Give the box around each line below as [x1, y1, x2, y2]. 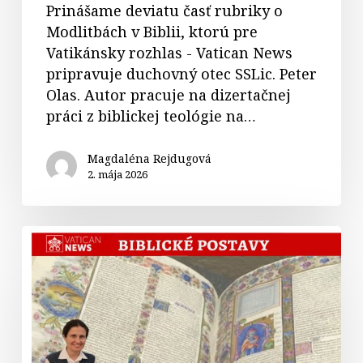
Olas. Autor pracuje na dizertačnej [45, 84, 291, 105]
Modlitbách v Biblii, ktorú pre [45, 21, 258, 41]
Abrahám [20, 246, 88, 267]
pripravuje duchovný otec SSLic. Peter [45, 63, 317, 83]
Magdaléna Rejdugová [87, 150, 211, 166]
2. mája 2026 [87, 166, 147, 181]
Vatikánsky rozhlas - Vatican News [45, 42, 293, 62]
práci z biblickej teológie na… [45, 105, 256, 126]
